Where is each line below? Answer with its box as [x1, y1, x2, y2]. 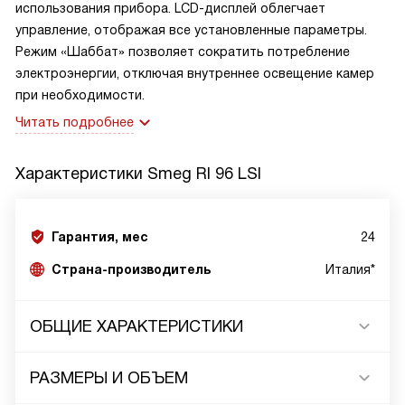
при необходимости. [15, 88, 145, 102]
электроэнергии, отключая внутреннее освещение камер [15, 66, 374, 80]
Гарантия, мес [52, 230, 148, 244]
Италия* [325, 262, 375, 277]
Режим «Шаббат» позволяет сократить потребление [15, 44, 350, 59]
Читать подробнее [15, 115, 134, 129]
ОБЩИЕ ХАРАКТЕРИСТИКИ [30, 317, 243, 335]
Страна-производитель [52, 262, 211, 277]
